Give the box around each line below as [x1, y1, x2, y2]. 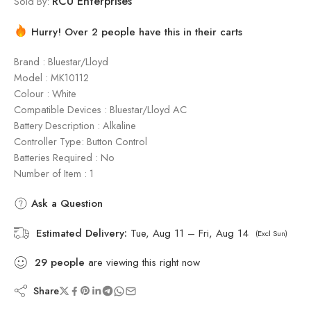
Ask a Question [28, 196, 103, 211]
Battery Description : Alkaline [14, 118, 136, 133]
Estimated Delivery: [36, 226, 127, 241]
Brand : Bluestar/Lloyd [14, 54, 108, 69]
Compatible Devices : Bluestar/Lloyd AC [14, 102, 187, 117]
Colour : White [14, 86, 76, 101]
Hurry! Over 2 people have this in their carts [31, 24, 242, 40]
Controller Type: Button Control [14, 134, 147, 149]
